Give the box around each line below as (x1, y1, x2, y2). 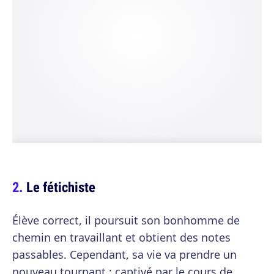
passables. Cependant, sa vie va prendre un (12, 247, 237, 262)
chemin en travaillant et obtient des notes (12, 230, 231, 245)
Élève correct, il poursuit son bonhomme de (12, 213, 240, 228)
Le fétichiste (26, 177, 95, 196)
